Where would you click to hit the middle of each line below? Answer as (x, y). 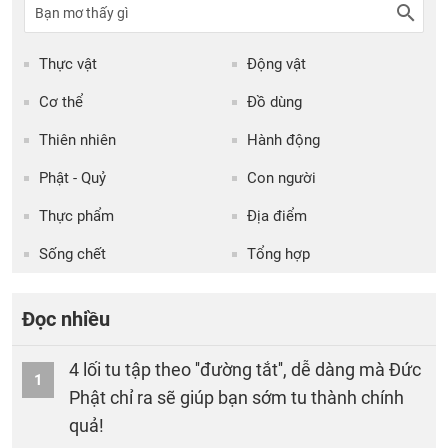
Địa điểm (277, 215)
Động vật (276, 63)
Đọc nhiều (66, 318)
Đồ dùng (274, 101)
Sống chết (72, 253)
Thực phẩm (76, 215)
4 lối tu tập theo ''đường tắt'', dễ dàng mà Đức (245, 369)
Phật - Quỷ (72, 177)
